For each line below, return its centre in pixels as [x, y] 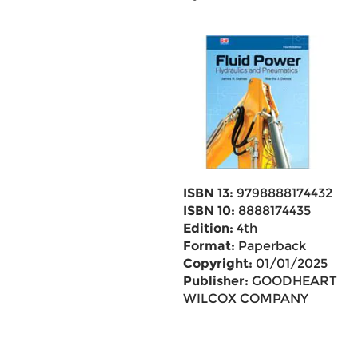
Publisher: [215, 281]
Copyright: [217, 263]
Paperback [270, 246]
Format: [209, 246]
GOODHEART [292, 281]
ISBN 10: [209, 211]
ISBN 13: [208, 193]
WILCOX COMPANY [245, 298]
